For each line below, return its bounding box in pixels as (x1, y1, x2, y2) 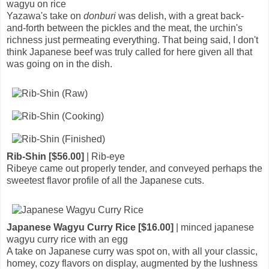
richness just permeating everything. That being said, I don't (7, 34, 258, 45)
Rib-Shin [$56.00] (7, 151, 84, 162)
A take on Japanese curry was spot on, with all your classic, (7, 246, 258, 256)
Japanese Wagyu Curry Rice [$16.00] (7, 222, 174, 232)
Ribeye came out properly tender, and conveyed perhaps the (7, 163, 262, 174)
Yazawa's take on (7, 10, 83, 21)
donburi (83, 10, 116, 21)
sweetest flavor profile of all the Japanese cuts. (7, 175, 204, 186)
